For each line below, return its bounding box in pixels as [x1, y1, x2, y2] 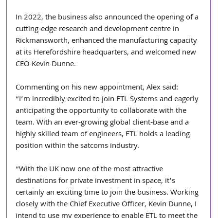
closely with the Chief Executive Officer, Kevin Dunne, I [16, 198, 199, 211]
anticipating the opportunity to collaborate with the [16, 105, 189, 118]
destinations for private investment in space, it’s [16, 175, 178, 188]
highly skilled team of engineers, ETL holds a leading [16, 128, 192, 141]
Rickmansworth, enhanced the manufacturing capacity [16, 35, 200, 48]
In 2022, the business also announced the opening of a [16, 11, 201, 24]
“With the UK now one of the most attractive [16, 163, 165, 176]
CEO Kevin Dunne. [16, 58, 76, 71]
